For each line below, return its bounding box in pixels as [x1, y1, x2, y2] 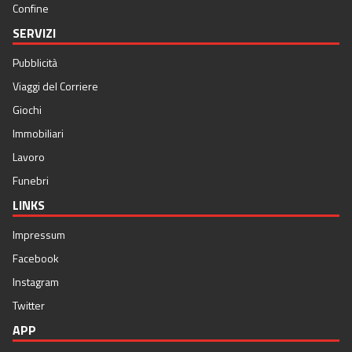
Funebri [13, 172, 49, 189]
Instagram [13, 273, 59, 291]
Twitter [13, 297, 45, 314]
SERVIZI [13, 24, 56, 43]
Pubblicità [13, 54, 57, 71]
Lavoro [13, 148, 45, 166]
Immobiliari [13, 125, 64, 142]
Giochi [13, 101, 42, 119]
